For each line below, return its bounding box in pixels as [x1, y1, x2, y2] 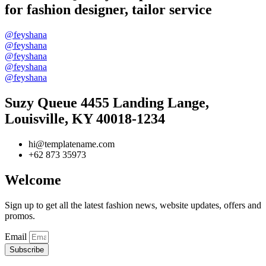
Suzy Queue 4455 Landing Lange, [5, 95, 209, 111]
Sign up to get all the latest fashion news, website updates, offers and [5, 199, 261, 210]
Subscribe [9, 245, 44, 254]
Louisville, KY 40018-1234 [5, 111, 165, 127]
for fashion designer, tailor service [5, 2, 212, 18]
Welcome [5, 172, 61, 188]
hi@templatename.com [28, 139, 115, 150]
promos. [5, 210, 35, 221]
